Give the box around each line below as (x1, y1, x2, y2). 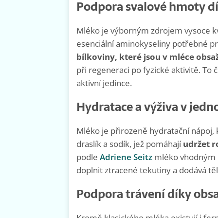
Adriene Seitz (100, 151, 152, 163)
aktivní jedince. (76, 77, 132, 89)
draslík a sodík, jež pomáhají (76, 138, 183, 150)
